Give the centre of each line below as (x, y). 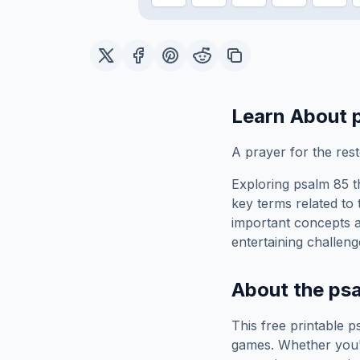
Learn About (292, 116)
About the (280, 290)
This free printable (290, 325)
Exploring (262, 184)
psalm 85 (321, 184)
